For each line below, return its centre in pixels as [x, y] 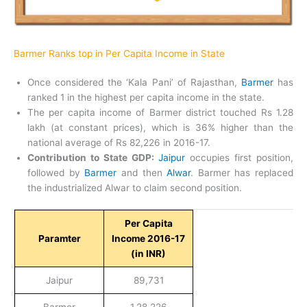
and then [142, 172]
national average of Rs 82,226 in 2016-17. [119, 142]
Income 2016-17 [148, 239]
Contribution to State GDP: [91, 157]
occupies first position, [240, 157]
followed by [56, 172]
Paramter [59, 239]
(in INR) [148, 254]
